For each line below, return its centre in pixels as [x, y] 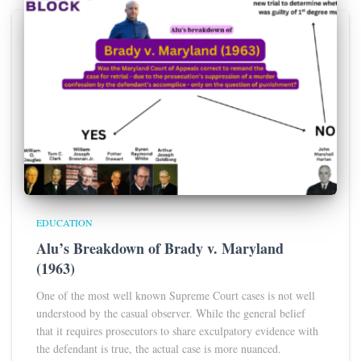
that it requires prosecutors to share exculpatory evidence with [177, 330]
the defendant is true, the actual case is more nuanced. [161, 348]
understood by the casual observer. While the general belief [171, 313]
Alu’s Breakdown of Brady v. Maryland [160, 248]
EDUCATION [64, 222]
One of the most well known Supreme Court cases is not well [176, 295]
